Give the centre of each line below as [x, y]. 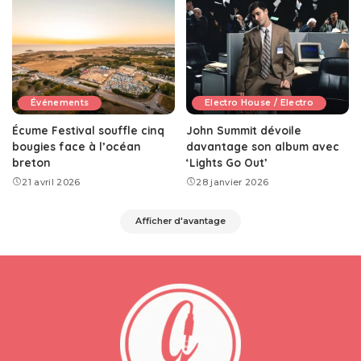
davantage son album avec [263, 146]
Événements [60, 102]
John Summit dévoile [244, 130]
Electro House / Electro [259, 102]
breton [31, 162]
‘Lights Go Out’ [227, 162]
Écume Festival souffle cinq [88, 130]
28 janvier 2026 [232, 182]
